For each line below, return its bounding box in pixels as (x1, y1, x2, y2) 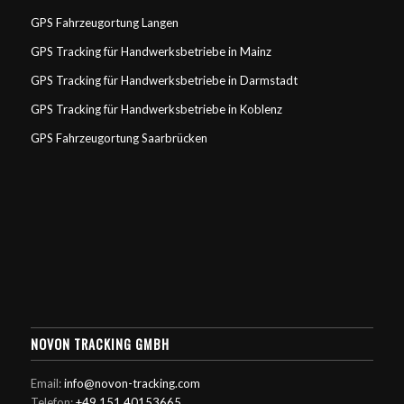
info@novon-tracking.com (63, 376, 200, 391)
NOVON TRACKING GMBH (30, 335, 170, 354)
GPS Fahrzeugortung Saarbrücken (30, 131, 207, 146)
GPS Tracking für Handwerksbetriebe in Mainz (30, 44, 271, 60)
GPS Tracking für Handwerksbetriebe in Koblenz (30, 102, 282, 117)
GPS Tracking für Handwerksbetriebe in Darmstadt (30, 73, 298, 88)
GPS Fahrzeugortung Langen (30, 14, 179, 30)
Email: (30, 376, 64, 391)
